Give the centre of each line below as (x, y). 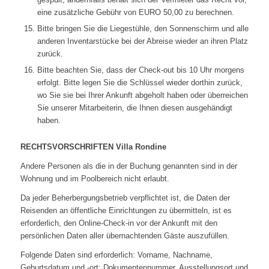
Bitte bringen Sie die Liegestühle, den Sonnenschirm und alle (143, 29)
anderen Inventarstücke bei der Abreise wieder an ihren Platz (142, 41)
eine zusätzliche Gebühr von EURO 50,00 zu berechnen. (135, 13)
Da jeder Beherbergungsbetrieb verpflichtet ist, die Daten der (125, 198)
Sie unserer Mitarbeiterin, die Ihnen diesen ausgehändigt (134, 108)
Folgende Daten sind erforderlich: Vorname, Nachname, (116, 255)
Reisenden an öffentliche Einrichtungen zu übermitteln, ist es (126, 211)
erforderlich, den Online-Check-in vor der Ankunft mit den (119, 223)
